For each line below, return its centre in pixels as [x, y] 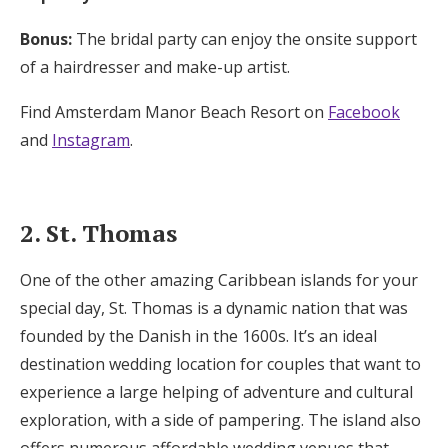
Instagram [91, 139]
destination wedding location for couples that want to [220, 363]
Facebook [364, 111]
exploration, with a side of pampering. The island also [220, 419]
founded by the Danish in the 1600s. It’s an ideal [198, 335]
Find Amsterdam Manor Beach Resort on [174, 111]
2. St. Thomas [98, 232]
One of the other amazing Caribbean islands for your [219, 279]
